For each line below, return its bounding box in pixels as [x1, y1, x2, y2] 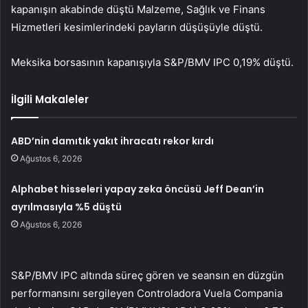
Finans [233, 3, 265, 16]
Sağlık [186, 3, 216, 16]
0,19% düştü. [230, 56, 294, 69]
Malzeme [137, 3, 181, 16]
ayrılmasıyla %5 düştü [11, 200, 122, 214]
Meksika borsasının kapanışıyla [11, 56, 164, 69]
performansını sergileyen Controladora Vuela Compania [11, 287, 283, 300]
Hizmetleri [11, 21, 61, 34]
